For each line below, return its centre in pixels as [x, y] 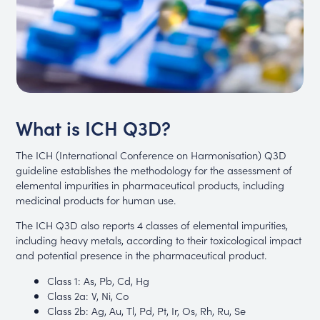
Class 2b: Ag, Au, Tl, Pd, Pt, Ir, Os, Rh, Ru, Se [146, 310]
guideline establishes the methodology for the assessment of [154, 169]
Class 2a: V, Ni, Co [87, 295]
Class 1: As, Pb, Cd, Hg [98, 280]
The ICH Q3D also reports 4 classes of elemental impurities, [152, 225]
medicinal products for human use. [96, 199]
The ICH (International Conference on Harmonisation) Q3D [151, 154]
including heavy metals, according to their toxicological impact [159, 240]
